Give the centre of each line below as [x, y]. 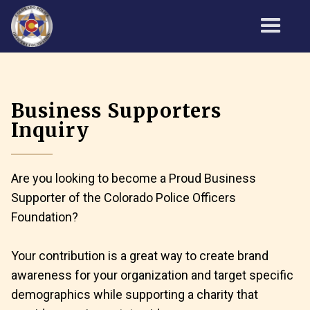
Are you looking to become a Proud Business [134, 178]
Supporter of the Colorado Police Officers [124, 198]
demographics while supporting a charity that [135, 294]
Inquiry [50, 130]
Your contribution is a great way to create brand [140, 256]
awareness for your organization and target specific [152, 275]
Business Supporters [116, 111]
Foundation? [45, 217]
